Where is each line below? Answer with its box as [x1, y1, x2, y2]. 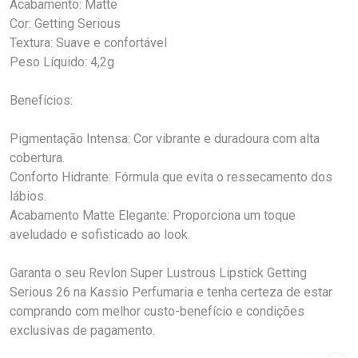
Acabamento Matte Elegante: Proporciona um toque [10, 208, 296, 223]
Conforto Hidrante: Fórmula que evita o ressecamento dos [10, 169, 332, 185]
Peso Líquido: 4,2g [10, 54, 114, 70]
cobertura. [10, 150, 65, 165]
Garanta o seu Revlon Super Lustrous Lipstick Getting [10, 265, 307, 280]
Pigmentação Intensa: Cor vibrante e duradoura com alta [10, 131, 320, 146]
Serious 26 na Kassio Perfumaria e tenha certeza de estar [10, 284, 332, 300]
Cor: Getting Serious [10, 16, 121, 31]
